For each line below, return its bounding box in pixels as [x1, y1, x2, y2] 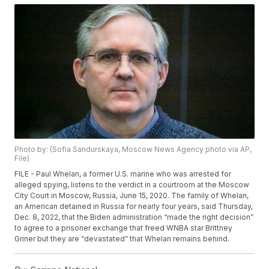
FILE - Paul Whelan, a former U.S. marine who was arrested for [14, 169, 232, 179]
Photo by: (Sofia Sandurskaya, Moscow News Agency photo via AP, [14, 145, 252, 154]
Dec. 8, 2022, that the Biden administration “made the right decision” [14, 213, 254, 222]
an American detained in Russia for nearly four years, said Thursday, [14, 202, 253, 211]
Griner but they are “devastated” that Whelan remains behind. [14, 234, 230, 244]
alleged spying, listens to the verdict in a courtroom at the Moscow [14, 180, 250, 190]
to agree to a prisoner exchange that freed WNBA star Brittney [14, 223, 233, 233]
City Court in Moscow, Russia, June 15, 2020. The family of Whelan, [14, 191, 249, 201]
